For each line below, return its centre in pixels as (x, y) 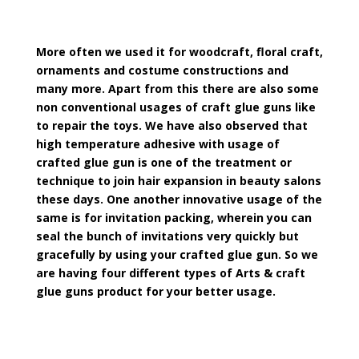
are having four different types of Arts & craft (170, 273)
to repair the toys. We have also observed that (171, 125)
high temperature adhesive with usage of (157, 144)
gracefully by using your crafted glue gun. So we (177, 254)
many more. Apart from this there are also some (177, 89)
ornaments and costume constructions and (162, 70)
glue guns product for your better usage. (155, 291)
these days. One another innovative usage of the (179, 199)
